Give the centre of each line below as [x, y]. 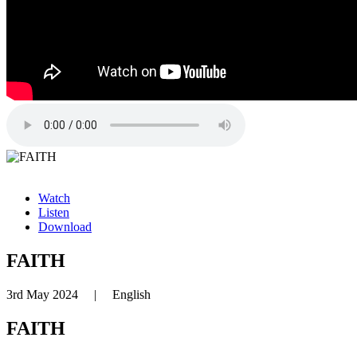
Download [65, 227]
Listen [54, 212]
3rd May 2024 [42, 294]
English [131, 294]
